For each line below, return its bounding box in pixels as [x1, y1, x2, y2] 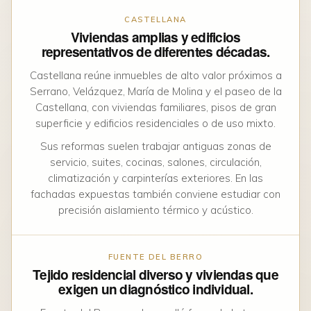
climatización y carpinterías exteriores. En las [48, 171, 263, 185]
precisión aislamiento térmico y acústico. [58, 203, 253, 217]
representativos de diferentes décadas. [41, 42, 270, 62]
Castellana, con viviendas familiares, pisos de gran [35, 101, 276, 115]
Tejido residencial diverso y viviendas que [33, 264, 278, 285]
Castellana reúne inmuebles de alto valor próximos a [29, 69, 282, 83]
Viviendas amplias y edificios [70, 27, 241, 47]
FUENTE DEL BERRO [108, 252, 203, 262]
